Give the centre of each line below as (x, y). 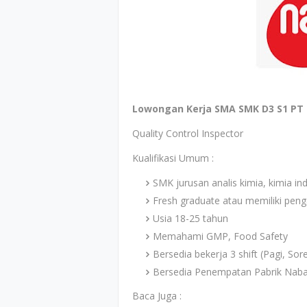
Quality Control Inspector (188, 133)
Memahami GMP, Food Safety (220, 236)
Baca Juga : (157, 296)
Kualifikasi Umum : (173, 158)
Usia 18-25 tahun (191, 218)
